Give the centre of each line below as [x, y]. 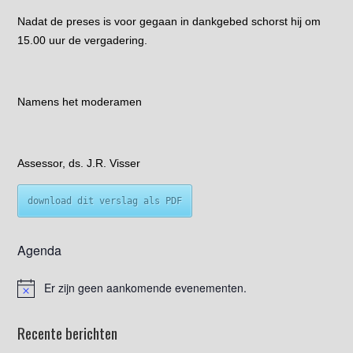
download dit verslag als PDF [105, 201]
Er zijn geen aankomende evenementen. [146, 288]
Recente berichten [68, 332]
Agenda [40, 250]
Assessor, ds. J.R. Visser [79, 163]
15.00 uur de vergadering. [83, 40]
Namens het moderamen [80, 101]
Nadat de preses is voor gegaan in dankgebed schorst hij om [169, 21]
